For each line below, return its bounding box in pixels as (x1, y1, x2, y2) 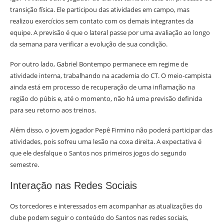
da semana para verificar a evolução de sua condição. (10, 39, 167, 48)
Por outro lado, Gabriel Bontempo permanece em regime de (10, 59, 188, 68)
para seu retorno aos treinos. (10, 105, 96, 114)
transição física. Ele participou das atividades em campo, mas (10, 5, 189, 14)
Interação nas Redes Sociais (10, 180, 137, 191)
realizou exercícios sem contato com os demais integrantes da (10, 16, 193, 25)
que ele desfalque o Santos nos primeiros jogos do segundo (10, 148, 186, 157)
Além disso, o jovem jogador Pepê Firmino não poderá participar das (10, 125, 212, 134)
